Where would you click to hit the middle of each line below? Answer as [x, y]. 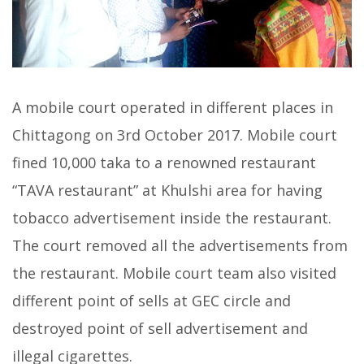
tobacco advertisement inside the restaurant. [172, 218]
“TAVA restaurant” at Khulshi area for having [167, 191]
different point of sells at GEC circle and [152, 301]
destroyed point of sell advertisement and [160, 329]
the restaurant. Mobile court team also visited [174, 273]
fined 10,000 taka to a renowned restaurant [164, 163]
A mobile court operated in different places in [173, 108]
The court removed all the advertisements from [180, 246]
